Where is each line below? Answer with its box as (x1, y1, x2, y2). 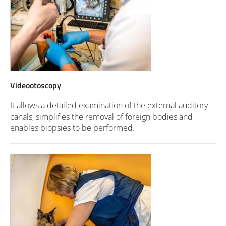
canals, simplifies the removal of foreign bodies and (10, 110, 193, 122)
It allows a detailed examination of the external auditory (10, 99, 208, 111)
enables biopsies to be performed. (10, 122, 135, 133)
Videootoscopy (10, 79, 61, 91)
